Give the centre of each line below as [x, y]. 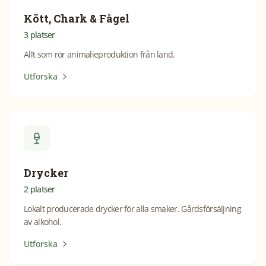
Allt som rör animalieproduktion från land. [99, 54]
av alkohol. [43, 222]
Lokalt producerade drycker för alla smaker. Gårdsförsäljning [132, 209]
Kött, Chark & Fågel [77, 18]
